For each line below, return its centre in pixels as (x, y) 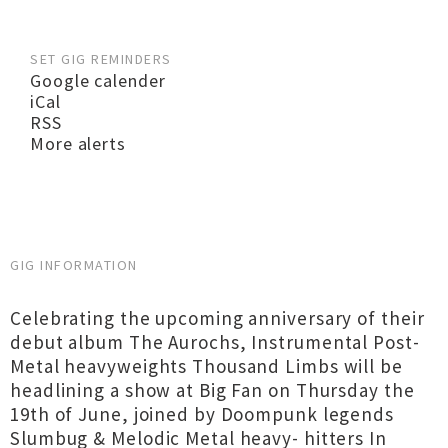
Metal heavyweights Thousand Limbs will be (206, 366)
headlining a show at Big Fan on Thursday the (212, 390)
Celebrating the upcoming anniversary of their (217, 318)
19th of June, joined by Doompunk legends (202, 414)
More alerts (78, 143)
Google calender (98, 80)
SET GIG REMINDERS (101, 59)
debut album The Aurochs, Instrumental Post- (215, 342)
